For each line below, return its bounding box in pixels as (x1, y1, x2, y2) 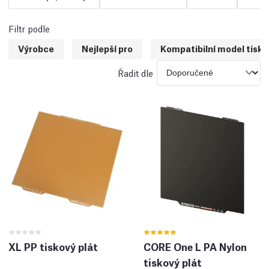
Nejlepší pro (82, 41, 133, 54)
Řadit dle (117, 66, 153, 79)
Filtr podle (8, 22, 50, 34)
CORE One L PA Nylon (144, 239, 247, 253)
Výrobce (18, 41, 54, 54)
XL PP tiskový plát (8, 239, 98, 253)
